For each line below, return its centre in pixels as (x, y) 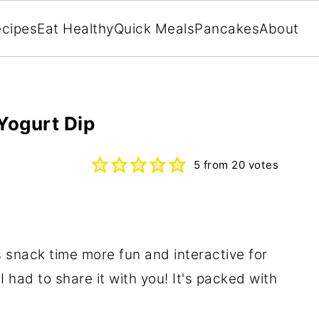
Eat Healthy (75, 29)
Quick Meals (154, 29)
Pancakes (227, 29)
